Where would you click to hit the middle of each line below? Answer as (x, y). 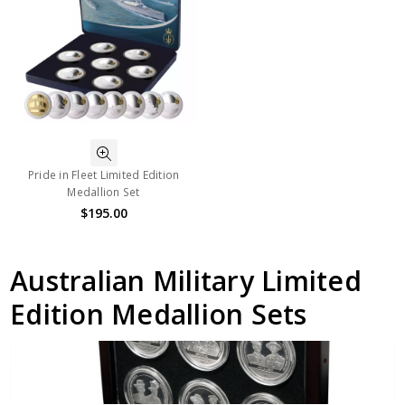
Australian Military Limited (186, 280)
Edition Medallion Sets (159, 314)
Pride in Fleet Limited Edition (104, 175)
